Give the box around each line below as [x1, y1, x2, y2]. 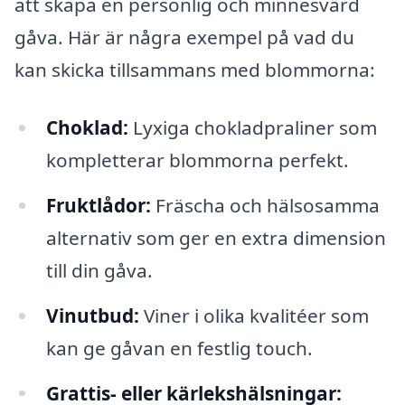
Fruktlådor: [45, 192, 151, 218]
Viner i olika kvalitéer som [138, 302, 369, 328]
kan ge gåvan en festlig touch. [45, 334, 313, 361]
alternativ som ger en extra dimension [45, 224, 386, 250]
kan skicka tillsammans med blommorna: [14, 57, 375, 83]
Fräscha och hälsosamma [150, 192, 380, 218]
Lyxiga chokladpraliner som [127, 114, 377, 140]
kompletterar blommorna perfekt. [45, 146, 349, 173]
